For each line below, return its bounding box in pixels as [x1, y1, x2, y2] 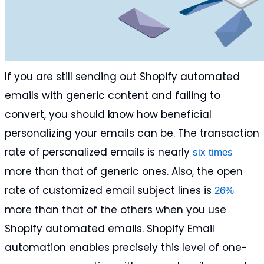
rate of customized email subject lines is [5, 183, 214, 198]
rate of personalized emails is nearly [5, 145, 193, 160]
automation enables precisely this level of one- [5, 240, 247, 255]
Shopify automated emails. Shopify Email [5, 222, 214, 236]
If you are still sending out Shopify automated [5, 70, 240, 84]
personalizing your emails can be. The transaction [5, 126, 259, 141]
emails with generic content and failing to [5, 88, 220, 103]
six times [193, 147, 233, 159]
